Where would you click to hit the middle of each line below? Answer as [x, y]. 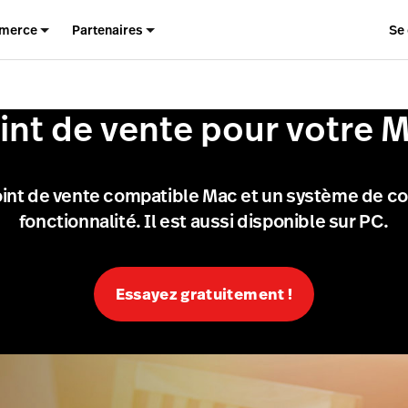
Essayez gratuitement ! [204, 294]
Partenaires [108, 30]
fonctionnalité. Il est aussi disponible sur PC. [204, 221]
